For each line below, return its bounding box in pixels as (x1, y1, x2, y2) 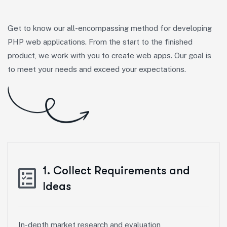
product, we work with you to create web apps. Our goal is (8, 51, 211, 60)
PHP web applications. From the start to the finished (8, 37, 193, 46)
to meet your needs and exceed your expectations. (8, 64, 186, 73)
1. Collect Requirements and (43, 164, 190, 177)
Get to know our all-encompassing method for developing (8, 23, 212, 32)
